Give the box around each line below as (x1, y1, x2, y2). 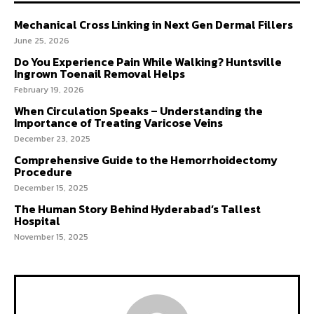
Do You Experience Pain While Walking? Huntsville (14, 53, 282, 70)
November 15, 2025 (14, 231, 88, 243)
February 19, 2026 (14, 83, 84, 96)
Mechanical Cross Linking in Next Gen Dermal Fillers (14, 16, 293, 33)
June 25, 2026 (14, 34, 69, 47)
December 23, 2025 (14, 132, 90, 145)
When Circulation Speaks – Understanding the (14, 102, 263, 119)
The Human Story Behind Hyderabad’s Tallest (14, 200, 261, 217)
